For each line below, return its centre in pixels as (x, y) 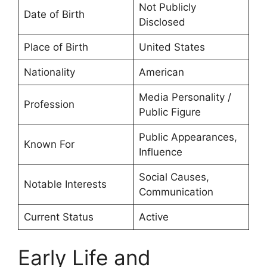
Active (153, 217)
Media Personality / (185, 97)
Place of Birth (56, 47)
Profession (49, 104)
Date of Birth (54, 14)
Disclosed (162, 22)
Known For (49, 144)
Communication (176, 192)
